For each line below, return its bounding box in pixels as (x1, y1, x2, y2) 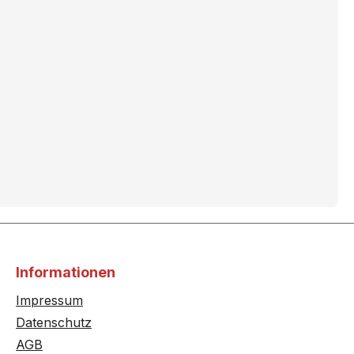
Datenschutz (16, 314, 92, 331)
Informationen (16, 264, 115, 281)
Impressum (16, 292, 83, 309)
